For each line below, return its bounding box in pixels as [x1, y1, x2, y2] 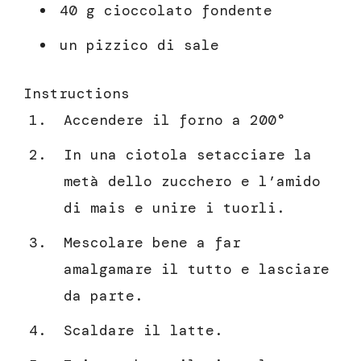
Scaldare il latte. [64, 321, 223, 341]
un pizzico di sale [60, 35, 219, 56]
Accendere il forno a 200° [64, 110, 285, 131]
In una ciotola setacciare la [64, 145, 312, 165]
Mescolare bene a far [64, 233, 241, 253]
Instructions [23, 84, 130, 104]
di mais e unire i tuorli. [64, 198, 285, 218]
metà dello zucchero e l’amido [64, 172, 321, 192]
